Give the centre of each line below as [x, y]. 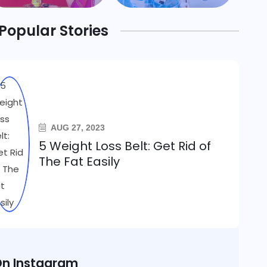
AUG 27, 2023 [77, 128]
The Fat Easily [80, 162]
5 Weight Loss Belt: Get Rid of [125, 146]
